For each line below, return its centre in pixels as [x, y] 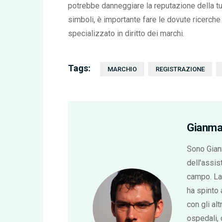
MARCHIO [122, 69]
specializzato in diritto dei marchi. [126, 34]
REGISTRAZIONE [180, 69]
